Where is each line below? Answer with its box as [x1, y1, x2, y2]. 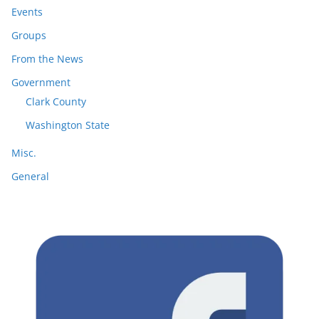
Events [11, 4, 43, 19]
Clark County [26, 94, 86, 108]
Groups [11, 28, 46, 42]
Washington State [26, 117, 110, 132]
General [11, 169, 49, 183]
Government [11, 75, 70, 89]
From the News [11, 51, 83, 66]
